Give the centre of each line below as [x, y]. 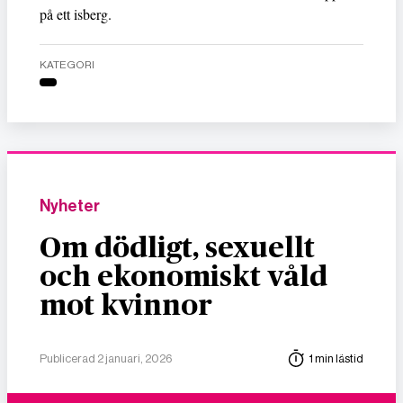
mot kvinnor [126, 306]
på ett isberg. [76, 13]
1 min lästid [336, 359]
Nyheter [70, 206]
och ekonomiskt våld [184, 278]
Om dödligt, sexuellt [177, 249]
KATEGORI [67, 64]
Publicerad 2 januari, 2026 [106, 359]
